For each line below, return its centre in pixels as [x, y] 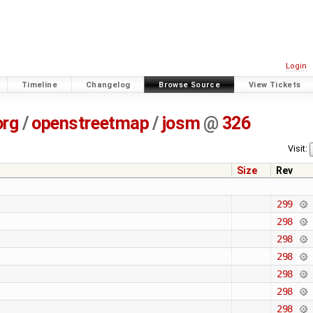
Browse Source [190, 85]
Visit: [298, 149]
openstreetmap [90, 124]
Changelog [108, 85]
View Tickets [275, 85]
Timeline [39, 85]
